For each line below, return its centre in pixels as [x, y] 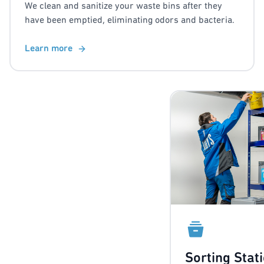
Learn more [49, 49]
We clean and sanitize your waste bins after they [123, 7]
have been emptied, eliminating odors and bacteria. [130, 21]
